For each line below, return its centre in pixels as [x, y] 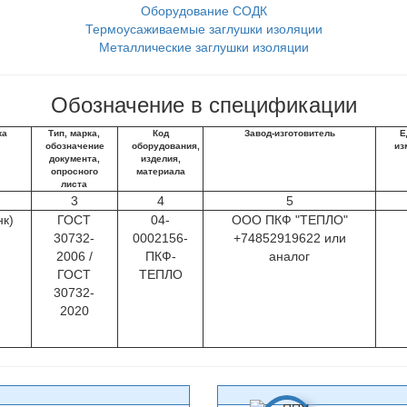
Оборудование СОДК [203, 11]
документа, [74, 159]
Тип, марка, [74, 133]
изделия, [160, 159]
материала [160, 171]
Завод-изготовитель [289, 133]
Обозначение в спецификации [203, 105]
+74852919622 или [289, 238]
